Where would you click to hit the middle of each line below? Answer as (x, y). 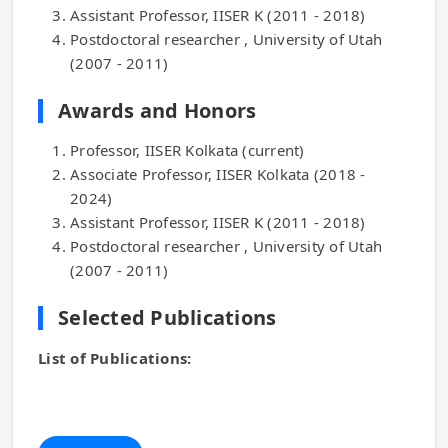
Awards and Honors (157, 111)
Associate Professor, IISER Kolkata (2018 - (218, 174)
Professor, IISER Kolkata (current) (187, 150)
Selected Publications (167, 318)
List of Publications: (115, 358)
